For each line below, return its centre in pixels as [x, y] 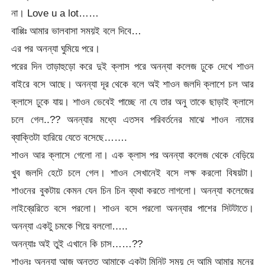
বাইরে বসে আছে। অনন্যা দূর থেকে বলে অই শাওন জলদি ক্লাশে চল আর [132, 84]
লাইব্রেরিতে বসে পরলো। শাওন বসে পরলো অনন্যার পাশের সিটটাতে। [132, 208]
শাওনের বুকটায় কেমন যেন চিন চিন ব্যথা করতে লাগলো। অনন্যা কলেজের [132, 190]
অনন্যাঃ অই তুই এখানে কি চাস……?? [77, 243]
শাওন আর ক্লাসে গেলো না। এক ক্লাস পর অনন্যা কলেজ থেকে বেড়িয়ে [132, 155]
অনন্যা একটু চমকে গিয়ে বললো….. [70, 226]
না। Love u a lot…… [55, 13]
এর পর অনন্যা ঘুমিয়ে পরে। [56, 48]
